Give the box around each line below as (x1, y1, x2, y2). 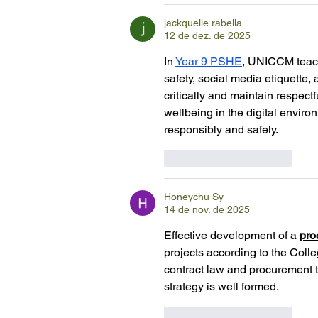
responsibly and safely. (164, 123, 278, 137)
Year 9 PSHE (175, 55, 242, 69)
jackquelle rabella (164, 17, 242, 29)
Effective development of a (164, 229, 300, 243)
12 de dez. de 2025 (164, 30, 251, 42)
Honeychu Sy (164, 191, 224, 203)
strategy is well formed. (164, 280, 279, 294)
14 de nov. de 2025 (164, 204, 250, 216)
